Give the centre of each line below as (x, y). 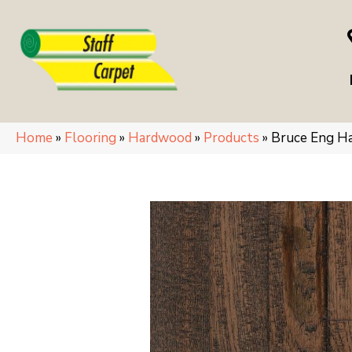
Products (231, 138)
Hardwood (160, 138)
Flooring (90, 138)
